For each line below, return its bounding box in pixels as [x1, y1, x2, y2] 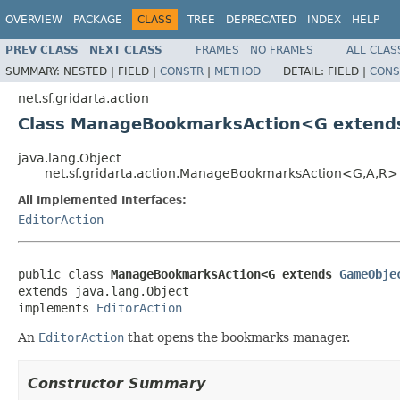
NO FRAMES [250, 43, 313, 56]
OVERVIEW [5, 13, 62, 26]
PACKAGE [73, 13, 122, 26]
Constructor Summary [28, 374, 205, 392]
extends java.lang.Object [18, 283, 189, 298]
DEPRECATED [226, 13, 296, 26]
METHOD [214, 64, 261, 78]
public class [18, 266, 111, 281]
